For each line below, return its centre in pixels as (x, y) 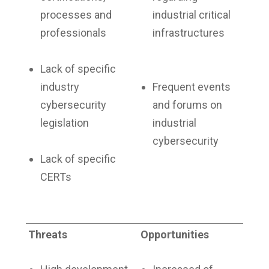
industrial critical (191, 15)
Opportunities (174, 235)
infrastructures (188, 33)
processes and (76, 15)
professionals (73, 33)
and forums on (187, 105)
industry (59, 87)
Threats (47, 235)
